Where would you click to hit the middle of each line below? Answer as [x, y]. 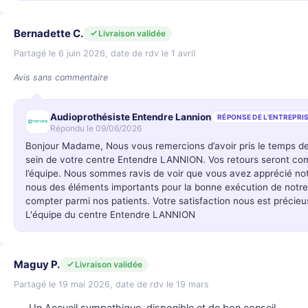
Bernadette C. [48, 33]
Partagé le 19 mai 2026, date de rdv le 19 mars [111, 284]
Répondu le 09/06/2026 [96, 128]
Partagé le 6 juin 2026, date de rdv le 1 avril [104, 53]
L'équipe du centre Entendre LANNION [110, 214]
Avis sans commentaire [61, 77]
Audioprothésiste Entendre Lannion [131, 117]
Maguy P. [37, 264]
